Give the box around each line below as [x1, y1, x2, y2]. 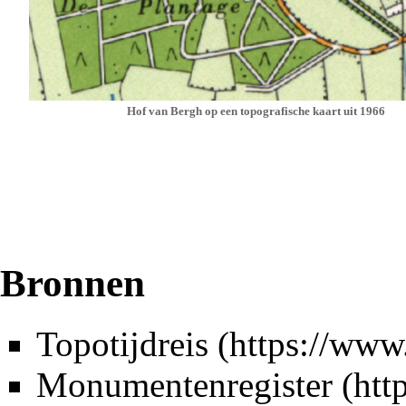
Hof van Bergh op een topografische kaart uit [126, 103, 360, 118]
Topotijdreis [36, 324, 208, 363]
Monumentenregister [36, 364, 333, 404]
